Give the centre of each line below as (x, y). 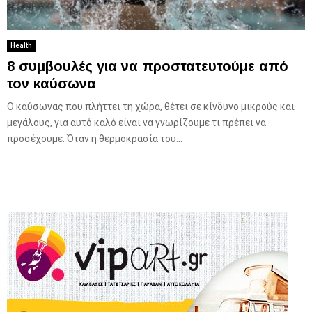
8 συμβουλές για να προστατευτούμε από (148, 67)
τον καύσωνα (52, 84)
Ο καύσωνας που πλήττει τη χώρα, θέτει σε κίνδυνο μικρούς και (151, 107)
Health (21, 46)
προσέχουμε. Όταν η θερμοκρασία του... (95, 139)
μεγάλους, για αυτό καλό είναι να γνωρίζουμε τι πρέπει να (136, 123)
